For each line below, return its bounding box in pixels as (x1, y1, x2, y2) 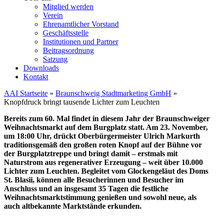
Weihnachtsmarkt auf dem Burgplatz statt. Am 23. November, (4, 123, 208, 131)
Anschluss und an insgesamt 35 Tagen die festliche (4, 184, 168, 193)
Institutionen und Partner (43, 37, 118, 46)
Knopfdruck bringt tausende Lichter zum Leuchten (4, 98, 160, 106)
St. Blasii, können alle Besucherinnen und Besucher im (4, 176, 183, 184)
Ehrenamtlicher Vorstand (43, 20, 119, 28)
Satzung (43, 55, 68, 63)
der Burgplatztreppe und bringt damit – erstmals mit (4, 149, 178, 158)
